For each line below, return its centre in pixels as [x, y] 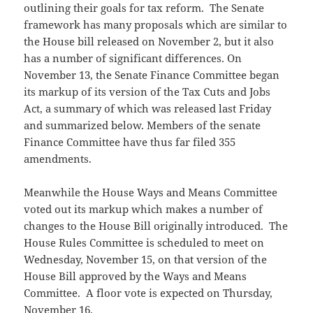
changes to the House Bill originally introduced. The [156, 225]
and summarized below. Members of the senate [143, 125]
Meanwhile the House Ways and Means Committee [151, 192]
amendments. [58, 158]
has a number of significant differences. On [133, 58]
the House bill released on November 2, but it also [149, 41]
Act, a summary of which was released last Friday [148, 108]
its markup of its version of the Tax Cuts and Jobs [147, 91]
